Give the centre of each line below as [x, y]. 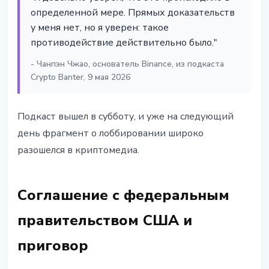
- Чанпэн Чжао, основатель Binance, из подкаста [127, 64]
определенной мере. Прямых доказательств [133, 13]
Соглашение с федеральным [123, 195]
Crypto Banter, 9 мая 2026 [80, 77]
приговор [53, 246]
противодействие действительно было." [124, 43]
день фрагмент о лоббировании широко [110, 134]
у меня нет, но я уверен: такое [100, 28]
